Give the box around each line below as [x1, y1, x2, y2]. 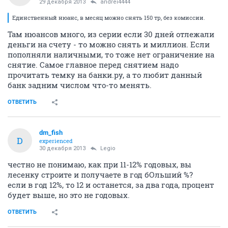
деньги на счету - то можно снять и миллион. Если [8, 39, 210, 49]
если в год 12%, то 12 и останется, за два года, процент [8, 180, 214, 190]
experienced [39, 137, 73, 145]
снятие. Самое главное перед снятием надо [8, 60, 179, 70]
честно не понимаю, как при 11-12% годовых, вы [8, 159, 191, 169]
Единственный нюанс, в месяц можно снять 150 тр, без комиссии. [12, 14, 205, 21]
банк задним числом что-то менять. [8, 80, 152, 90]
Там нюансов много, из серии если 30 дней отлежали [8, 29, 214, 39]
